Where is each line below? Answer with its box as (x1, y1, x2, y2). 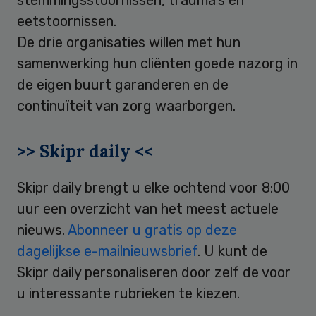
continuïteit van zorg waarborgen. (17, 97, 236, 114)
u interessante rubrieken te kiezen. (17, 284, 240, 302)
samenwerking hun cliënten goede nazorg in (17, 54, 298, 72)
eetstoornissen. (17, 12, 116, 30)
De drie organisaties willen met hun (17, 33, 241, 51)
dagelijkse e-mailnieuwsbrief (17, 242, 197, 260)
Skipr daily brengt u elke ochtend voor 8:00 (17, 178, 290, 196)
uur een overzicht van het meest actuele (17, 200, 279, 217)
